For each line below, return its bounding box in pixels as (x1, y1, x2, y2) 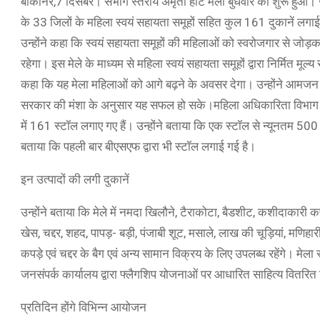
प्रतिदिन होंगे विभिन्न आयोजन (21, 299, 146, 314)
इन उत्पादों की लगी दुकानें (21, 171, 129, 186)
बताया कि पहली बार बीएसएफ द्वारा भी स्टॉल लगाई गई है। (21, 139, 256, 154)
